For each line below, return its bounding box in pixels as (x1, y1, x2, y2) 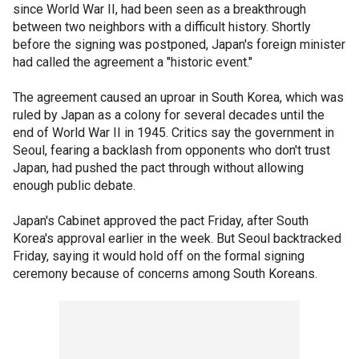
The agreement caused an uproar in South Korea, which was (13, 90, 344, 105)
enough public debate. (13, 178, 135, 193)
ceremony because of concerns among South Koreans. (13, 266, 317, 281)
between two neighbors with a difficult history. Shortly (13, 19, 311, 34)
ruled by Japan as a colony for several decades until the (13, 107, 325, 123)
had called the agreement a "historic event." (13, 54, 252, 70)
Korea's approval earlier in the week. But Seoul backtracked (13, 231, 341, 246)
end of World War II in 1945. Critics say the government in (13, 125, 334, 140)
